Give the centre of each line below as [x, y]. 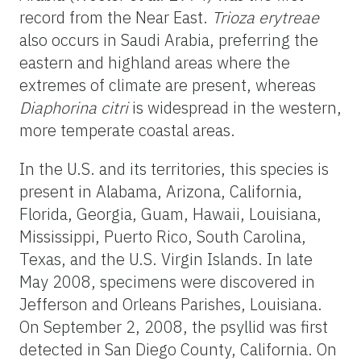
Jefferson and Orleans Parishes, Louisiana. [171, 304]
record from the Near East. [116, 17]
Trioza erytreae [266, 17]
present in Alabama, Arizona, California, [161, 191]
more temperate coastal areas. [127, 130]
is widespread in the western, [235, 107]
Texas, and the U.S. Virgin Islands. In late [166, 259]
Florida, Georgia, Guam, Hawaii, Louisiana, [170, 214]
